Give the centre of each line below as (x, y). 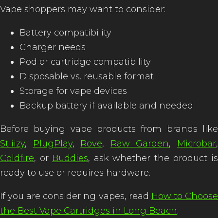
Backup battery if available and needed (106, 106)
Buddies (70, 158)
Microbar (197, 144)
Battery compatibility (65, 33)
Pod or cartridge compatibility (85, 62)
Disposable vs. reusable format (87, 76)
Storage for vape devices (73, 91)
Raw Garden (140, 144)
